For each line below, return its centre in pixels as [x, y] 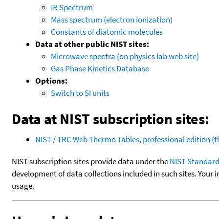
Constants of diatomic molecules [107, 32]
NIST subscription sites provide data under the [91, 161]
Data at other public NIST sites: [92, 44]
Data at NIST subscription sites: [110, 119]
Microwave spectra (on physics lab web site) [125, 56]
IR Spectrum [72, 7]
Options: [51, 80]
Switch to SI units [80, 93]
